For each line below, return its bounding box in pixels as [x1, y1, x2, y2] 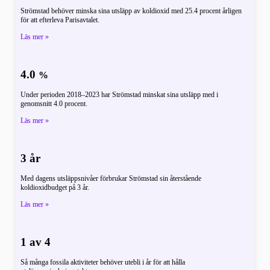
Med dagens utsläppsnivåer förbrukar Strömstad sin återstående [20, 174, 202, 183]
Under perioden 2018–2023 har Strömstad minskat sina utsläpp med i [20, 90, 219, 99]
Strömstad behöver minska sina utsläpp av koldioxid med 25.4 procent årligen [20, 7, 242, 16]
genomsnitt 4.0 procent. [20, 99, 88, 108]
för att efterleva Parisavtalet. [20, 16, 100, 25]
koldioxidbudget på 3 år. [20, 183, 90, 192]
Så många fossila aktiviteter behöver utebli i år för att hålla [20, 258, 186, 267]
